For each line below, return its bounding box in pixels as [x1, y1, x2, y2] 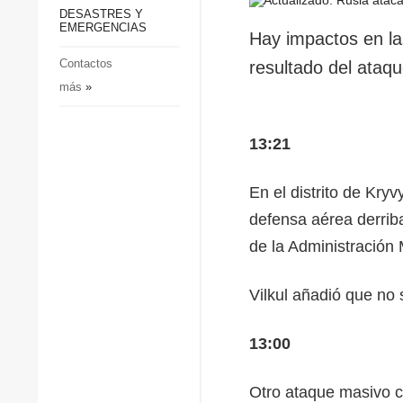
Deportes [139, 51, 198, 70]
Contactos [58, 57, 112, 70]
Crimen [139, 80, 185, 99]
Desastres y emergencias [139, 109, 299, 128]
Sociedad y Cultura [139, 22, 259, 41]
